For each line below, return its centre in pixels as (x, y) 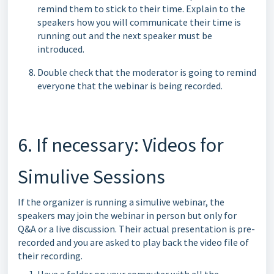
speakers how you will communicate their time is (139, 22)
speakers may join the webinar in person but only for (127, 215)
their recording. (51, 256)
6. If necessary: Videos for (121, 145)
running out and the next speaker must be (125, 35)
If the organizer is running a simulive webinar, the (121, 202)
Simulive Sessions (91, 177)
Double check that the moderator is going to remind (147, 72)
